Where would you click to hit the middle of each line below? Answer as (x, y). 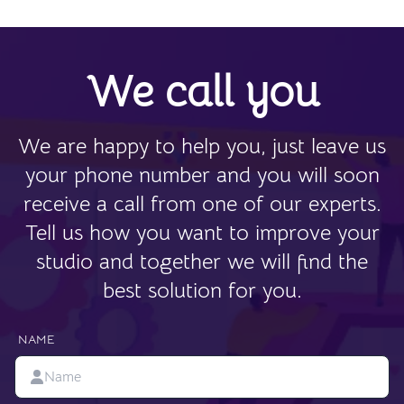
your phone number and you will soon (202, 175)
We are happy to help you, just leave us (202, 147)
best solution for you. (202, 291)
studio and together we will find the (202, 262)
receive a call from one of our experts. (202, 204)
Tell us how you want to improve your (202, 233)
